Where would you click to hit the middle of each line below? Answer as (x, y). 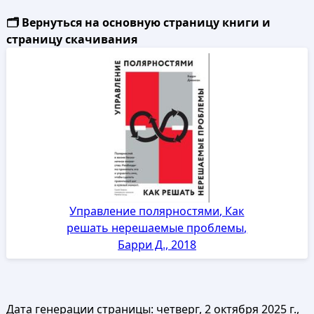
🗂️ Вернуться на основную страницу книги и (138, 22)
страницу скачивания (71, 39)
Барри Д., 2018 (157, 245)
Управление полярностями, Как (157, 211)
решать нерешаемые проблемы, (157, 228)
